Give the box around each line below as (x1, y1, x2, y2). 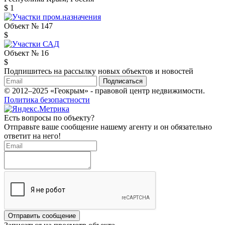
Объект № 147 (4, 21, 53, 30)
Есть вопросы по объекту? (4, 113, 94, 122)
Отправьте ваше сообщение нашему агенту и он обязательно (4, 122, 212, 131)
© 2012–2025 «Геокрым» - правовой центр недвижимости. (4, 86, 205, 95)
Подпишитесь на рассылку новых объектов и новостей (4, 66, 193, 75)
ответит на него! (4, 131, 61, 140)
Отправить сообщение (8, 211, 76, 219)
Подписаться (103, 77, 143, 85)
